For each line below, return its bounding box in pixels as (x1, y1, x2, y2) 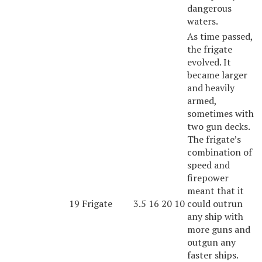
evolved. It (187, 55, 231, 68)
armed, (187, 94, 216, 107)
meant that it (187, 184, 244, 197)
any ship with (187, 209, 243, 223)
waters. (187, 14, 218, 27)
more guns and (187, 222, 250, 236)
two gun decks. (187, 119, 250, 133)
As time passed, (187, 29, 253, 43)
